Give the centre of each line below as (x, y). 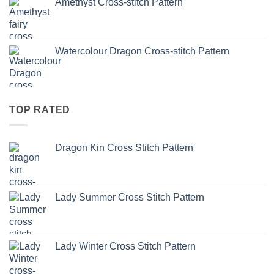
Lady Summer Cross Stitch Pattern (130, 197)
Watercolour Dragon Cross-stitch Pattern (142, 51)
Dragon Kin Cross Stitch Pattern (124, 147)
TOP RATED (40, 110)
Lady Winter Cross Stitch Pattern (125, 246)
